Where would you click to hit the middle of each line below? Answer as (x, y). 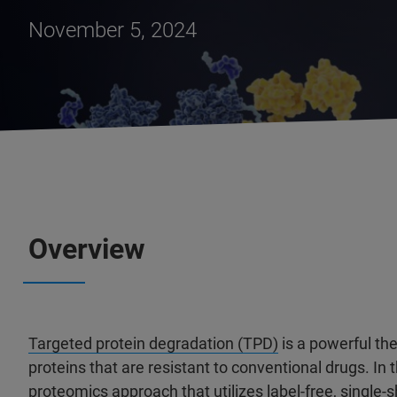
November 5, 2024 (113, 30)
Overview (87, 249)
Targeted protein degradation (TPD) (153, 343)
